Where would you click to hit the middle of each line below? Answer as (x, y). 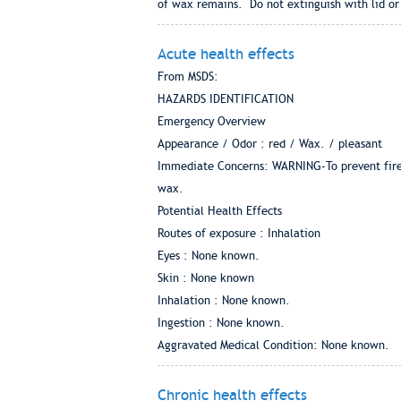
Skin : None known (205, 278)
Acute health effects (226, 54)
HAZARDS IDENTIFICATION (225, 99)
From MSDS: (188, 77)
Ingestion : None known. (221, 323)
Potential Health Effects (219, 211)
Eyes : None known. (208, 256)
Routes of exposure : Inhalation (239, 233)
